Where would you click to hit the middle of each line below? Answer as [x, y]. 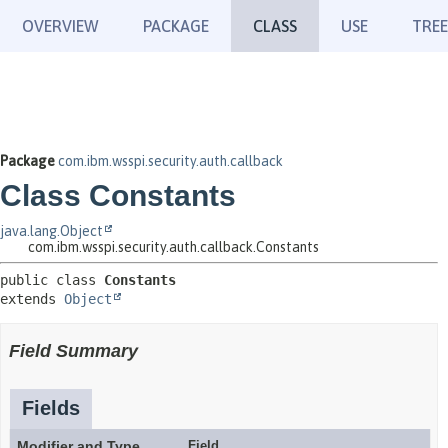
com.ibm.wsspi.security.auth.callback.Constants [173, 247]
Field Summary [73, 351]
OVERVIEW [60, 26]
